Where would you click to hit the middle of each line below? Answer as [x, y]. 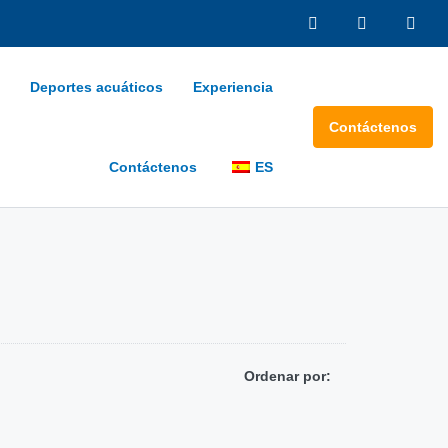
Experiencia [233, 87]
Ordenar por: [287, 376]
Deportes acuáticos [96, 87]
